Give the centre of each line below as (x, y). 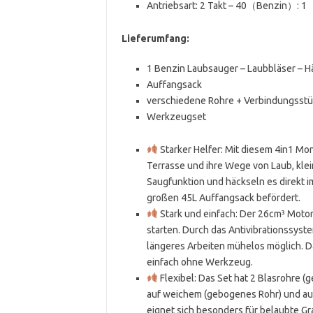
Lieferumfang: (155, 38)
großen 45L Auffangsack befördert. (223, 197)
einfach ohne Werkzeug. (199, 262)
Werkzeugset (176, 116)
